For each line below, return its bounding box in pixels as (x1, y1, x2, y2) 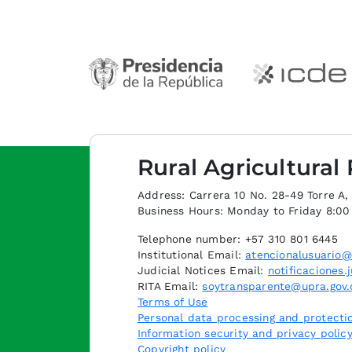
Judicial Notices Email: (137, 263, 268, 277)
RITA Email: (137, 279, 203, 292)
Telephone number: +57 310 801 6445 (137, 232, 338, 245)
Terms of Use (137, 295, 208, 308)
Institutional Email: (137, 247, 246, 261)
